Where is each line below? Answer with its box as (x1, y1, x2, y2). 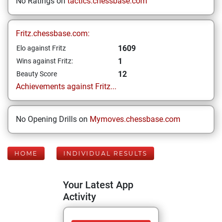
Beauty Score (16, 70, 57, 78)
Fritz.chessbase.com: (16, 29, 90, 38)
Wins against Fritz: (16, 57, 73, 65)
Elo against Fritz (16, 44, 66, 52)
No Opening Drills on (16, 114, 90, 124)
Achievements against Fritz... (16, 82, 116, 91)
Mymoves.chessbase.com (90, 114, 180, 124)
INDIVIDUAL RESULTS (63, 150, 147, 157)
